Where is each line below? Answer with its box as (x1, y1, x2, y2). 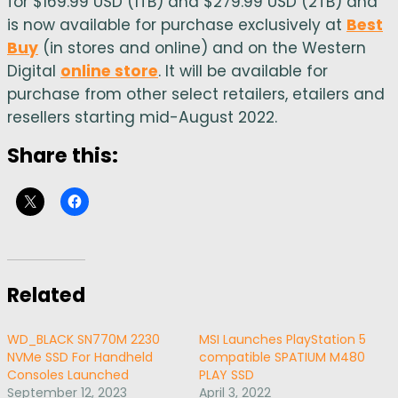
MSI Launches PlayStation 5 (199, 330, 366, 348)
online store (60, 60, 158, 82)
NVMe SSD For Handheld (7, 347, 153, 366)
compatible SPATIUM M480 (199, 347, 365, 366)
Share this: (7, 140, 118, 170)
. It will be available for (158, 60, 328, 82)
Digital (7, 60, 60, 82)
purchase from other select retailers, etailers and (7, 83, 385, 105)
